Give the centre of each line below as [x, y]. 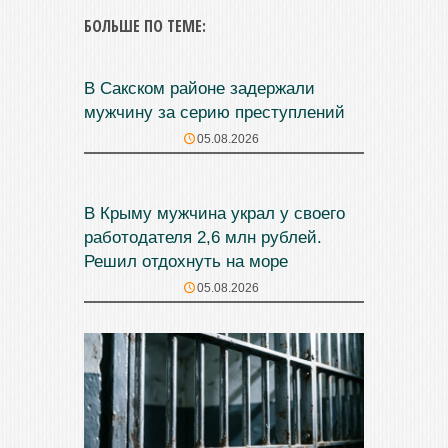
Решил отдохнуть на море [186, 261]
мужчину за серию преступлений [214, 112]
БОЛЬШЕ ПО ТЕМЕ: [145, 26]
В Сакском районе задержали [199, 88]
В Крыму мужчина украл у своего [214, 213]
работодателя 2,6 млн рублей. [203, 237]
